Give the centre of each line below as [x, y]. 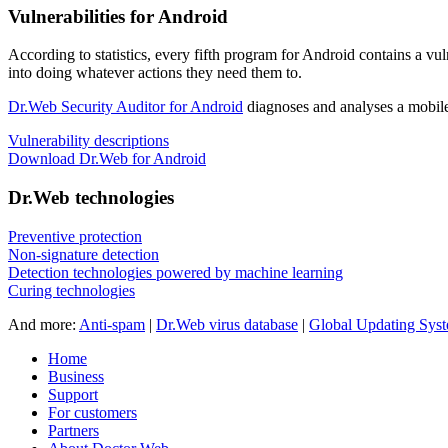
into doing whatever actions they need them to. [155, 73]
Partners [73, 430]
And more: [43, 324]
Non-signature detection [83, 254]
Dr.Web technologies [91, 198]
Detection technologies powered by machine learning [175, 272]
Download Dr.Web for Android [107, 159]
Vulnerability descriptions [88, 141]
